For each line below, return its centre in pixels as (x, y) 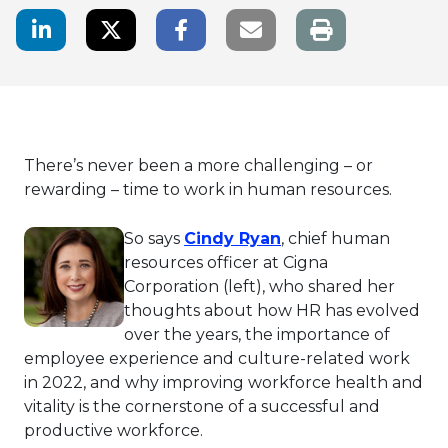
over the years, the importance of (257, 335)
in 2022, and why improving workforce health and (223, 383)
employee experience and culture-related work (217, 359)
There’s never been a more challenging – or (198, 166)
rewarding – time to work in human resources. (208, 190)
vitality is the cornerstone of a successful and (202, 407)
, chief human (335, 239)
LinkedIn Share (114, 26)
